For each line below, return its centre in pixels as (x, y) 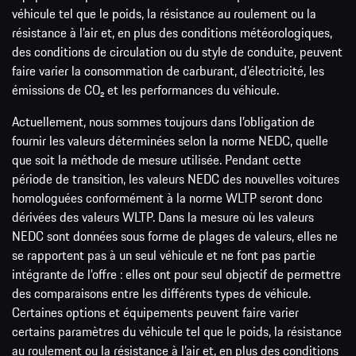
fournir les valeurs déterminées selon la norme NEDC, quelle (170, 141)
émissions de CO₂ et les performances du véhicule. (145, 90)
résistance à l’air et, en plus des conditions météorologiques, (172, 33)
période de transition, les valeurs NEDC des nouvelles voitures (176, 179)
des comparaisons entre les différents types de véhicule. (161, 294)
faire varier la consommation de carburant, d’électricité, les (168, 71)
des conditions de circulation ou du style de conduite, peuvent (177, 52)
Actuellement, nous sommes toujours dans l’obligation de (163, 122)
